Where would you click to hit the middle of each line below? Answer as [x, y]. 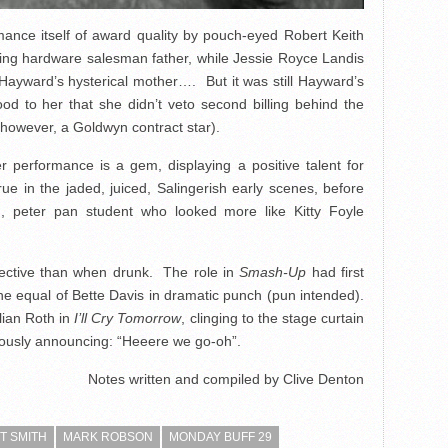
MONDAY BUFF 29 [220, 437]
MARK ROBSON [108, 437]
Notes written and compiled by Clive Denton [226, 379]
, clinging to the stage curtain [273, 318]
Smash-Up [273, 272]
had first [335, 272]
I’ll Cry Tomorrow [128, 318]
